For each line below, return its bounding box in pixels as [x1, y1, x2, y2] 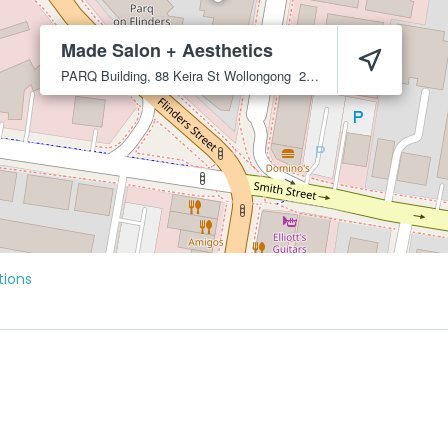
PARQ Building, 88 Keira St [61, 66, 220, 85]
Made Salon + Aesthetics [61, 37, 273, 63]
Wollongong [224, 66, 291, 85]
